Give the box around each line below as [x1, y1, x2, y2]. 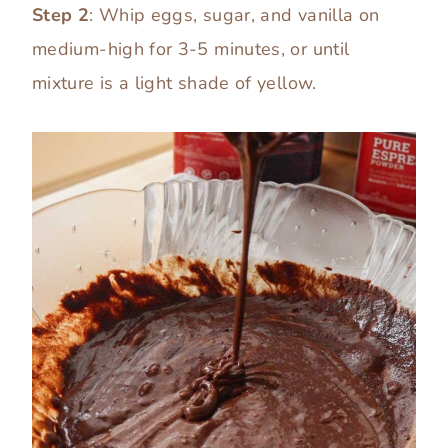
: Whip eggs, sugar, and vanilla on [89, 3, 380, 28]
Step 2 [32, 3, 90, 28]
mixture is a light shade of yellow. [32, 71, 317, 96]
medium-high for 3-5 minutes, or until [32, 37, 350, 62]
